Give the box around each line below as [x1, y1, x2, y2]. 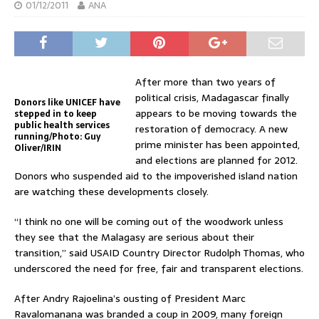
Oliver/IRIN [14, 140, 61, 155]
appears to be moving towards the [135, 105, 297, 121]
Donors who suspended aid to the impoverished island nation [14, 167, 298, 184]
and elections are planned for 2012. [135, 152, 298, 168]
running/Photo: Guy [14, 129, 100, 144]
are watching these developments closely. [14, 183, 209, 199]
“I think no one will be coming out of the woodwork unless [14, 213, 283, 229]
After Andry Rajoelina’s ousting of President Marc [14, 290, 246, 306]
